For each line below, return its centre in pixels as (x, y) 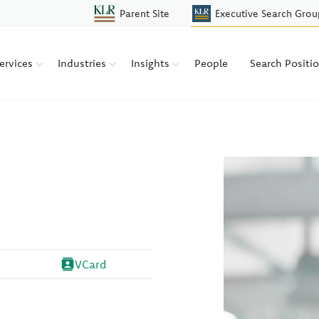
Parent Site (145, 14)
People (211, 63)
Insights (152, 63)
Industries (84, 63)
